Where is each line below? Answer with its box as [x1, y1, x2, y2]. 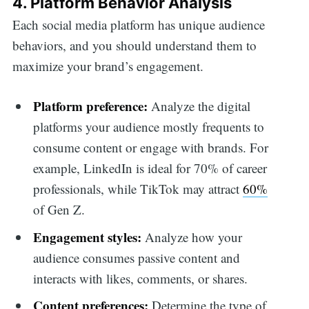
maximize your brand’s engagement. [12, 57, 203, 74]
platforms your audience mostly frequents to [33, 118, 265, 136]
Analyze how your [145, 228, 243, 246]
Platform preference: [33, 97, 148, 116]
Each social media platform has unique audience [12, 15, 265, 33]
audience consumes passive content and [33, 248, 241, 266]
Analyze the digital [148, 97, 251, 115]
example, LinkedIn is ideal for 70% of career [33, 159, 268, 177]
